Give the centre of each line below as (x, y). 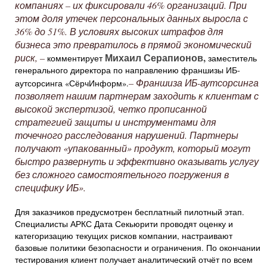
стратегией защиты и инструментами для (116, 122)
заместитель (231, 58)
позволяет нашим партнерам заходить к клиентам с (137, 96)
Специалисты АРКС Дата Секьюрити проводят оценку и (124, 224)
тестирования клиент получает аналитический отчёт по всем (134, 260)
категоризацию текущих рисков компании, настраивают (124, 236)
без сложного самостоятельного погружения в (122, 174)
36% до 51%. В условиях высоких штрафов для (119, 31)
